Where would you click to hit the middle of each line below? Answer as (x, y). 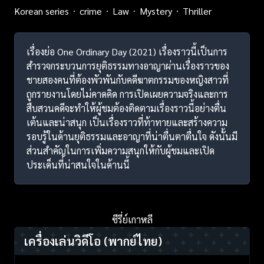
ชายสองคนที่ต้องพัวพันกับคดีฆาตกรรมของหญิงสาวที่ (128, 80)
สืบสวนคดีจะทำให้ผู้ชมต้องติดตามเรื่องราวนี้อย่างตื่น (126, 108)
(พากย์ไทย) (133, 241)
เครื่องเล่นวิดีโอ (64, 241)
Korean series (42, 11)
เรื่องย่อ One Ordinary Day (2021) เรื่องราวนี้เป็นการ (127, 51)
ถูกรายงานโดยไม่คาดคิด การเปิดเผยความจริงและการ (127, 94)
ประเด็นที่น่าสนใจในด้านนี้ (78, 164)
